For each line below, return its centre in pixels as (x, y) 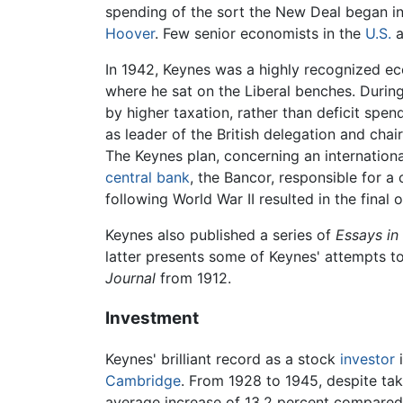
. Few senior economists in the (260, 34)
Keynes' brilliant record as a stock (223, 358)
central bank (148, 178)
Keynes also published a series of (220, 235)
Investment (152, 318)
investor (367, 358)
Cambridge (143, 380)
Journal (130, 278)
